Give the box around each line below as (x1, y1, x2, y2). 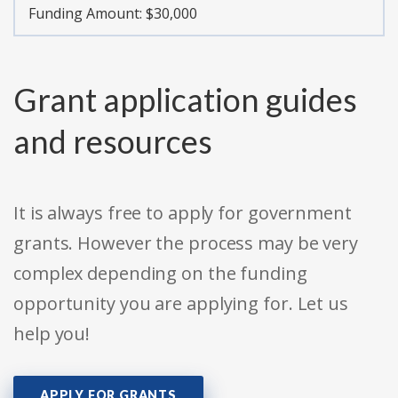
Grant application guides (13, 80, 357, 120)
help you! (13, 322, 91, 346)
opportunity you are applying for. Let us (13, 291, 348, 316)
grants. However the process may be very (13, 231, 359, 256)
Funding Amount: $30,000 (28, 4, 197, 24)
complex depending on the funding (13, 261, 307, 286)
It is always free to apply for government (13, 201, 352, 226)
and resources (13, 122, 212, 162)
